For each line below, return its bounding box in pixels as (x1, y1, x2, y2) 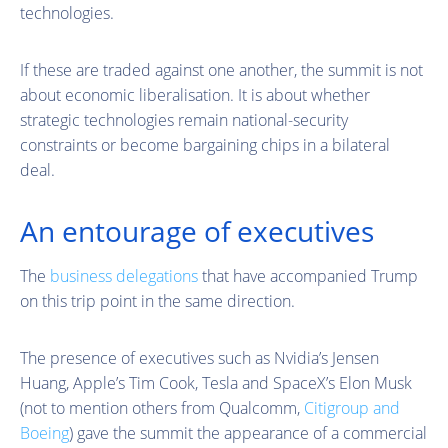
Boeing (20, 421, 69, 444)
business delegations (50, 264, 198, 287)
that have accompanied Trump (198, 264, 418, 287)
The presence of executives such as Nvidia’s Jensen (20, 346, 379, 369)
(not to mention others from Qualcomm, (20, 396, 304, 419)
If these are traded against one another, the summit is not (20, 58, 423, 81)
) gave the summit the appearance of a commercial (69, 421, 427, 444)
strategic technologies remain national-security (20, 108, 348, 131)
